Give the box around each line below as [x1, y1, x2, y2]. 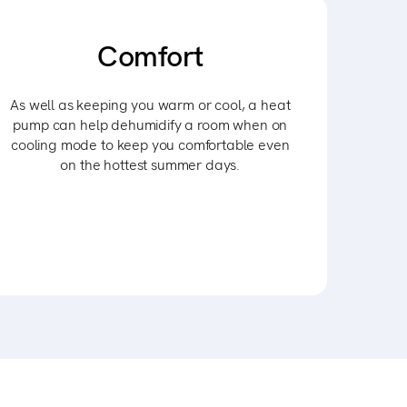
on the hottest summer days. [60, 155, 241, 174]
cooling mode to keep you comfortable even [11, 135, 290, 154]
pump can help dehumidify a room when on [13, 115, 288, 134]
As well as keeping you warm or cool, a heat [10, 95, 291, 114]
